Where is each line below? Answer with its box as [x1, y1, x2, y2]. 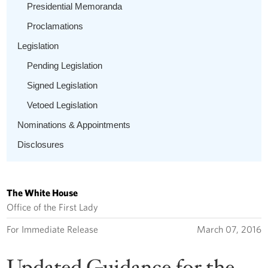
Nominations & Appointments [17, 119, 131, 130]
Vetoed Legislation [27, 99, 98, 110]
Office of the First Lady [7, 201, 99, 212]
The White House [7, 187, 78, 198]
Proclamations [27, 20, 84, 31]
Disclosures [17, 139, 65, 150]
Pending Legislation [27, 60, 103, 71]
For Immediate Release [7, 223, 99, 234]
